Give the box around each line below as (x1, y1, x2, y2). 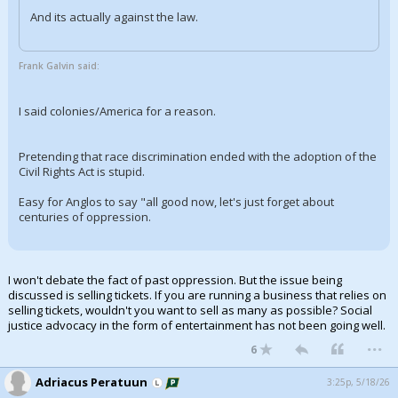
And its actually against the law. (30, 9, 198, 25)
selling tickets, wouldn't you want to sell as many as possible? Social (8, 302, 372, 318)
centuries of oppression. (19, 209, 151, 225)
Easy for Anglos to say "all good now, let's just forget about (19, 194, 334, 210)
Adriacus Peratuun (36, 374, 147, 390)
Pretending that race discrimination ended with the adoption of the (19, 148, 377, 164)
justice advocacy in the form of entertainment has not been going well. (8, 317, 386, 333)
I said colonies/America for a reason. (19, 103, 216, 119)
